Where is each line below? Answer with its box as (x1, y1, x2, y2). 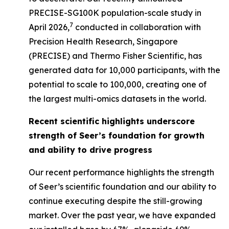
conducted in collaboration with (73, 22, 201, 32)
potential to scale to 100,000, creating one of (29, 79, 207, 89)
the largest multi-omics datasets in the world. (29, 94, 206, 104)
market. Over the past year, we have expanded (29, 210, 216, 220)
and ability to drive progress (29, 145, 152, 155)
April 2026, (29, 22, 70, 32)
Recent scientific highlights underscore (29, 116, 195, 126)
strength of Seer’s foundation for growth (29, 130, 204, 141)
